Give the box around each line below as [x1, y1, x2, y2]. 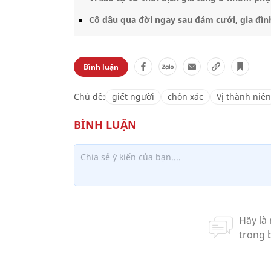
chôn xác [168, 90, 203, 102]
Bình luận [83, 61, 119, 72]
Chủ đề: [74, 90, 105, 102]
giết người [112, 90, 154, 102]
